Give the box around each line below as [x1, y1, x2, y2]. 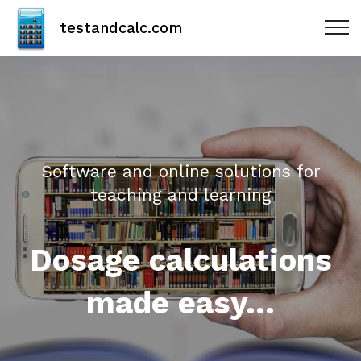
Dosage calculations [29, 242, 332, 278]
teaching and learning [89, 185, 272, 205]
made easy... [86, 284, 275, 321]
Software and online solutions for [40, 161, 321, 181]
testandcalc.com [59, 19, 182, 37]
